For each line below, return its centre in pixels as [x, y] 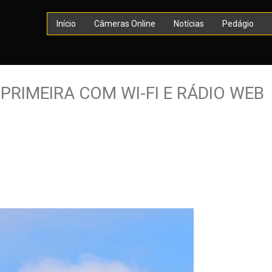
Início [66, 24]
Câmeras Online [125, 24]
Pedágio [238, 24]
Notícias [189, 24]
